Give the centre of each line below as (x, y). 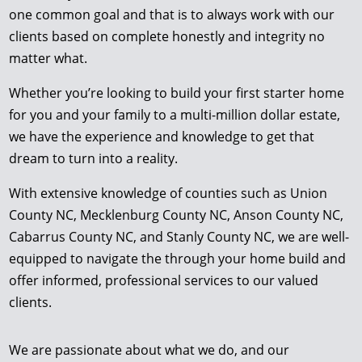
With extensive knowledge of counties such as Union (168, 193)
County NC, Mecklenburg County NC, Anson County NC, (177, 215)
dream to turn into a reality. (94, 158)
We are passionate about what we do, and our (149, 349)
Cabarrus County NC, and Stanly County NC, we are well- (179, 236)
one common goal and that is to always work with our (172, 14)
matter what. (48, 58)
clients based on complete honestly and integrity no (167, 36)
